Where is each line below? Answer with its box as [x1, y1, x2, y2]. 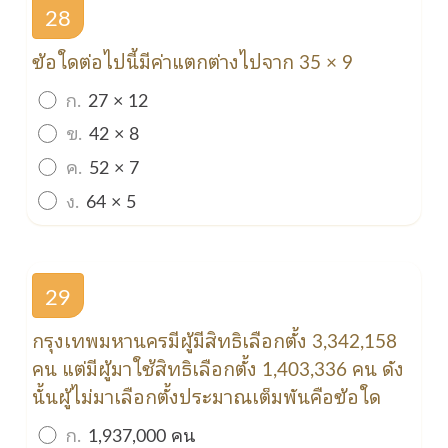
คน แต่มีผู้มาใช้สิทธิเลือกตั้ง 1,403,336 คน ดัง [32, 354, 405, 381]
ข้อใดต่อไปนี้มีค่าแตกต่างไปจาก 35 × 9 [32, 47, 354, 74]
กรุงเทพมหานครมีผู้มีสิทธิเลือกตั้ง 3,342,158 [32, 326, 398, 353]
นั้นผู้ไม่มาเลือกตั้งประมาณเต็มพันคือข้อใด [32, 382, 382, 409]
